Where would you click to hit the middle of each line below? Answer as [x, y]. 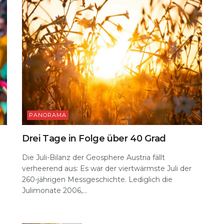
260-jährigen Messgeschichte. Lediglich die [97, 180]
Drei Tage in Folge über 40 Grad [94, 139]
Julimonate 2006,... [54, 191]
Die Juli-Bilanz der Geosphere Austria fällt [93, 158]
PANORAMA [48, 115]
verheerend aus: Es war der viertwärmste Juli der [107, 169]
